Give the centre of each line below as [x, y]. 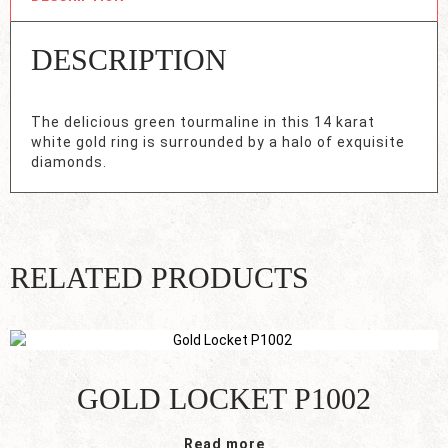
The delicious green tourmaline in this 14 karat [203, 122]
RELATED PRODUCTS [159, 278]
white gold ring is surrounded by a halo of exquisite [218, 142]
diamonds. [69, 162]
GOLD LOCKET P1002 [224, 399]
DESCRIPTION [129, 60]
